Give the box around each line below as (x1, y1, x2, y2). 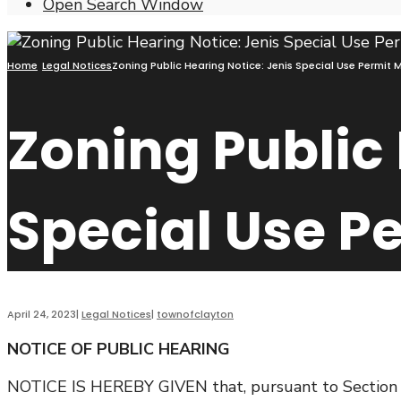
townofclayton (157, 307, 234, 322)
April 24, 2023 (7, 307, 76, 322)
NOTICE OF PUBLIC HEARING (7, 338, 230, 361)
